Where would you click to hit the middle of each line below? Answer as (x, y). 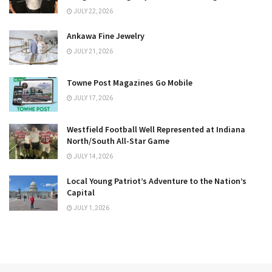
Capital (81, 193)
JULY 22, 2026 (93, 11)
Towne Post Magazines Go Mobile (130, 83)
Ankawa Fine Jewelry (106, 36)
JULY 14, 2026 (93, 157)
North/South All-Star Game (118, 141)
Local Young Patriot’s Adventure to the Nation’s (157, 181)
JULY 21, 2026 (93, 51)
